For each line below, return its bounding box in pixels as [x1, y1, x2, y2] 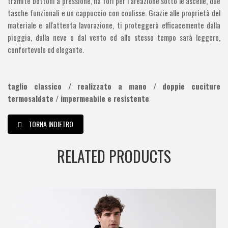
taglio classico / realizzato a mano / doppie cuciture [8, 80, 220, 92]
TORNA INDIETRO [28, 118, 73, 129]
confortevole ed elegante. [8, 43, 84, 55]
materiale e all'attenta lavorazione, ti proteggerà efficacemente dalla [8, 19, 220, 31]
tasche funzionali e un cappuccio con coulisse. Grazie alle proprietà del [8, 7, 220, 18]
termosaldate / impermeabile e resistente [8, 92, 149, 104]
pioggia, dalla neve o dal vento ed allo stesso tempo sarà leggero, [8, 31, 220, 43]
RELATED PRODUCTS [57, 144, 171, 167]
